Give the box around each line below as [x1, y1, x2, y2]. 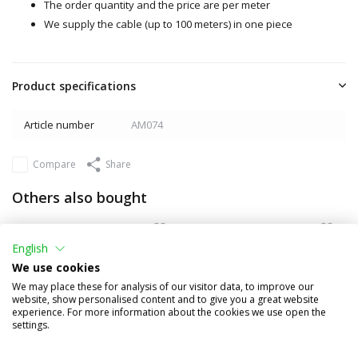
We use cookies [12, 259, 100, 275]
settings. [12, 317, 50, 332]
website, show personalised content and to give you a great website [12, 292, 319, 306]
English [12, 241, 48, 257]
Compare [33, 157, 76, 171]
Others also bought [12, 187, 147, 207]
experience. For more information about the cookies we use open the [12, 304, 326, 319]
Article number [24, 117, 94, 132]
